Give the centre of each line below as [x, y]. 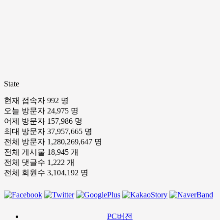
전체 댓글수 [26, 162]
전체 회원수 [26, 172]
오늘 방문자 [26, 110]
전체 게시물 [26, 152]
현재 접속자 [26, 100]
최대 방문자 [26, 131]
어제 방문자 [26, 121]
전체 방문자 [26, 141]
